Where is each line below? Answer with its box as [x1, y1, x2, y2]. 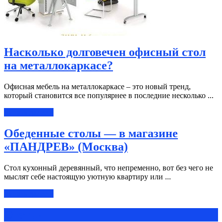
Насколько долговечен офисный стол [4, 46, 206, 59]
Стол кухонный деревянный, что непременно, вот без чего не [4, 163, 213, 172]
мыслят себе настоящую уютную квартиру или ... [4, 172, 171, 181]
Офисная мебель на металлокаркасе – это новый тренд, [4, 82, 191, 91]
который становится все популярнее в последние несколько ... [4, 91, 214, 100]
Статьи [4, 208, 43, 221]
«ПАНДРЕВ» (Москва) [4, 140, 128, 153]
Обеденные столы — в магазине [4, 126, 178, 140]
